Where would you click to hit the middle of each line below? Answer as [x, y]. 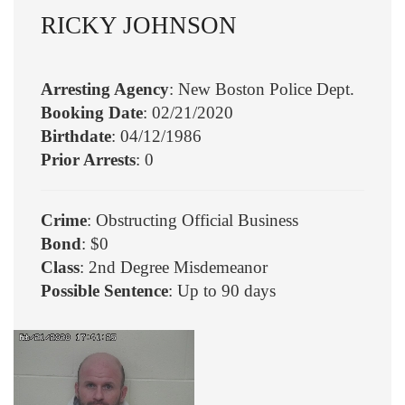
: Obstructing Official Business [193, 220]
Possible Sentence [104, 290]
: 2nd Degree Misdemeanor [174, 267]
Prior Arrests [88, 159]
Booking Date [92, 112]
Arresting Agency [105, 89]
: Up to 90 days [222, 290]
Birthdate [76, 136]
